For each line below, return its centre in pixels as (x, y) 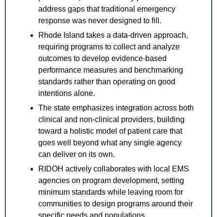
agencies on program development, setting (111, 181)
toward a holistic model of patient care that (110, 131)
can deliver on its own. (77, 155)
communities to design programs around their (116, 204)
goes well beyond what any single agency (110, 143)
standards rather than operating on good (107, 82)
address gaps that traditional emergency (107, 9)
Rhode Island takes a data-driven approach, (113, 35)
